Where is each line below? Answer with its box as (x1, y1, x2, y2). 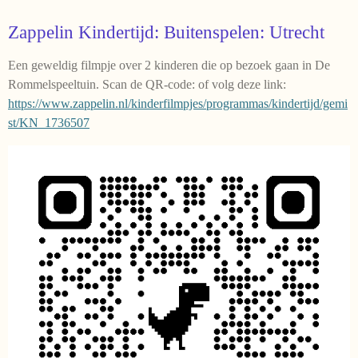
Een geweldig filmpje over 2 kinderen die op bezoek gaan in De (8, 58, 330, 73)
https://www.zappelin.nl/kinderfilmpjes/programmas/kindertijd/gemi (8, 97, 348, 111)
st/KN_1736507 (8, 116, 89, 130)
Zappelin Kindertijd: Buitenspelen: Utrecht (8, 22, 324, 43)
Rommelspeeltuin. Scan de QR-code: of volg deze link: (8, 78, 286, 92)
